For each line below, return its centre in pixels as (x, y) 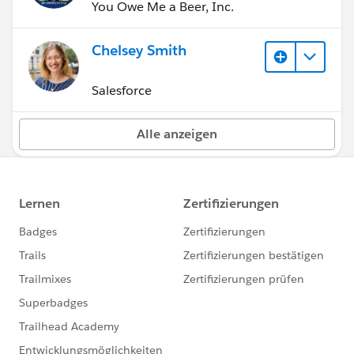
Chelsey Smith (139, 50)
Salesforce (122, 90)
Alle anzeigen (177, 134)
